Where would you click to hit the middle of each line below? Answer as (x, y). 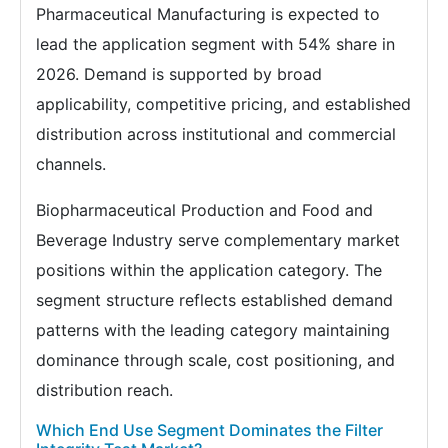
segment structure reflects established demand (214, 300)
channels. (71, 164)
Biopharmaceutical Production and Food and (204, 210)
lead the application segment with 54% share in (215, 44)
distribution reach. (104, 390)
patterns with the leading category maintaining (213, 330)
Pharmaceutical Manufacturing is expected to (208, 14)
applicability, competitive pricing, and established (223, 104)
